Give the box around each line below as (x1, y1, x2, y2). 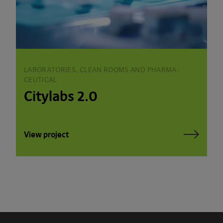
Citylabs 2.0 (24, 87, 98, 105)
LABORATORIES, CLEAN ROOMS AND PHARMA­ (24, 65, 180, 74)
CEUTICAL (24, 75, 57, 84)
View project (24, 129, 69, 139)
